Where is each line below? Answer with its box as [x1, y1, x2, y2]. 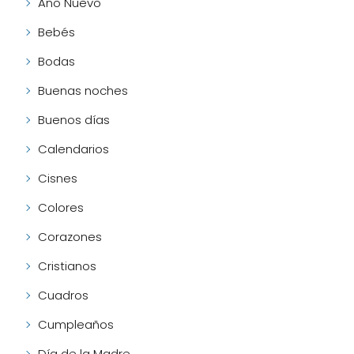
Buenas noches [38, 82, 128, 100]
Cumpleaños [38, 316, 114, 333]
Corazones [38, 228, 102, 246]
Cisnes [38, 170, 77, 187]
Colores [38, 199, 84, 217]
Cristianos [38, 258, 96, 275]
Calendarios [38, 141, 109, 158]
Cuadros [38, 287, 88, 304]
